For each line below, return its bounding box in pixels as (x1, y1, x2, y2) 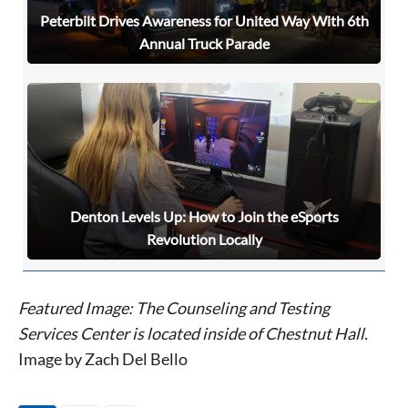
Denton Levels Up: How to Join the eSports (69, 208, 339, 226)
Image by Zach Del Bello (18, 349, 188, 370)
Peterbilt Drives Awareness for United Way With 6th (39, 12, 369, 30)
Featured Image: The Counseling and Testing (18, 298, 330, 319)
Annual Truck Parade (138, 35, 270, 53)
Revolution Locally (146, 230, 262, 249)
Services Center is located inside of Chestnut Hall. (18, 323, 368, 344)
